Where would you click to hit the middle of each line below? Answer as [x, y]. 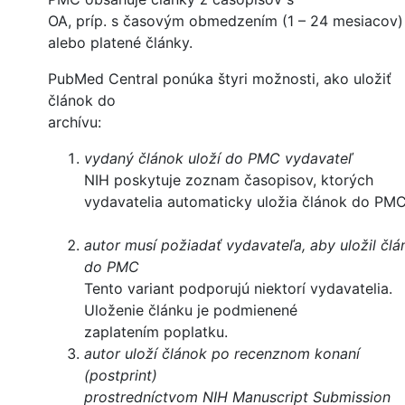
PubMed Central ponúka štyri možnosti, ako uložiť [220, 79]
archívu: [75, 122]
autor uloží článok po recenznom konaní [222, 354]
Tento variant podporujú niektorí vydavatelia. [238, 289]
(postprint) [121, 376]
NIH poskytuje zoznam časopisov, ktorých [229, 180]
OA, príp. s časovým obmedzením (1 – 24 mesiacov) [226, 21]
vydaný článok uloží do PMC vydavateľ [218, 159]
